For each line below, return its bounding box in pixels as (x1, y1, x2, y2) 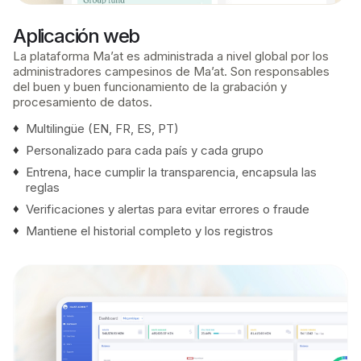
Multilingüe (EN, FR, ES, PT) (26, 120, 179, 136)
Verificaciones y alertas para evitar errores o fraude (26, 201, 309, 217)
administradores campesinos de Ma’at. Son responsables (13, 63, 330, 79)
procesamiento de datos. (13, 93, 152, 110)
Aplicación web (13, 23, 140, 48)
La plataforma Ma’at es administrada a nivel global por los (13, 48, 329, 64)
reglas (26, 179, 60, 195)
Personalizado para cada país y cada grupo (26, 142, 263, 158)
